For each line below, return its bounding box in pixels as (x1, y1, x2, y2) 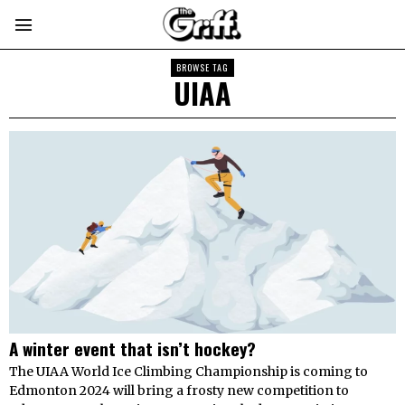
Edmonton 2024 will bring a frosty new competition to (9, 382, 349, 400)
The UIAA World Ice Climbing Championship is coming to (9, 363, 368, 381)
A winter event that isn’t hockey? (9, 335, 260, 362)
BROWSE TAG (176, 61, 229, 74)
